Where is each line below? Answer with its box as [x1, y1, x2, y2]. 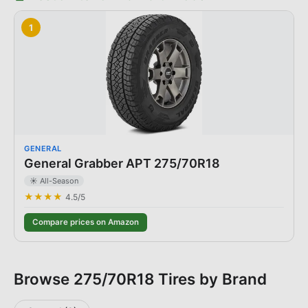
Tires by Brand [154, 269, 267, 288]
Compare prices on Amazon [32, 217, 139, 227]
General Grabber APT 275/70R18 [24, 156, 220, 170]
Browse [14, 269, 74, 288]
